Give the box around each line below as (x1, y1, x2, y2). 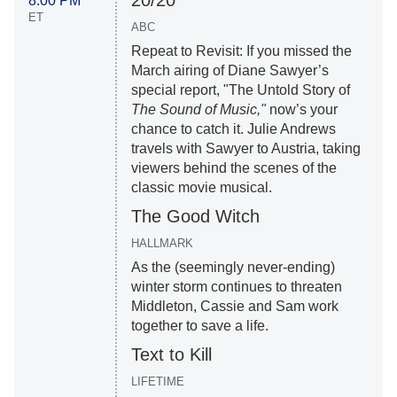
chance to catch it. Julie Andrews (130, 121, 336, 136)
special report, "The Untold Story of (130, 82, 350, 97)
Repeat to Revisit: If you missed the (130, 43, 352, 58)
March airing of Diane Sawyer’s (130, 62, 329, 78)
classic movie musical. (130, 179, 272, 195)
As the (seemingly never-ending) (130, 259, 335, 275)
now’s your (269, 101, 338, 117)
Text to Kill (130, 344, 212, 364)
